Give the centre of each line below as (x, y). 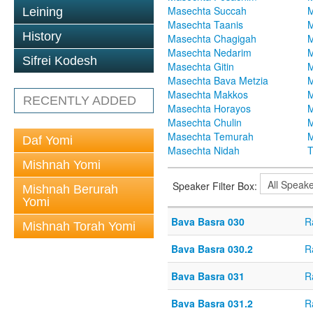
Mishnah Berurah (70, 189)
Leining (43, 12)
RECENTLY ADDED (80, 101)
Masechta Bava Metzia (218, 81)
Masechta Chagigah (212, 39)
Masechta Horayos (209, 109)
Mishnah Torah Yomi (79, 226)
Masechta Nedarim (210, 53)
